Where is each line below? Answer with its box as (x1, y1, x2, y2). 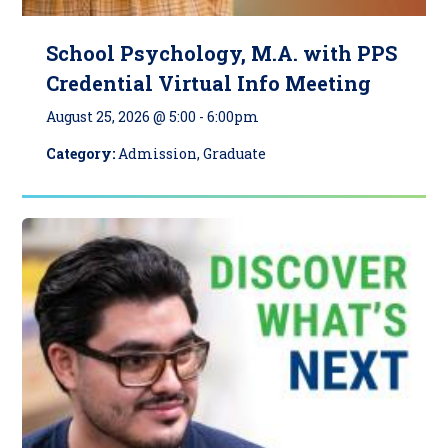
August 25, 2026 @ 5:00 (46, 107, 197, 127)
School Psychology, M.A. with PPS (46, 40, 398, 67)
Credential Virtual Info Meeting (46, 70, 372, 97)
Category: (46, 144, 119, 164)
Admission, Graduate (118, 144, 267, 164)
